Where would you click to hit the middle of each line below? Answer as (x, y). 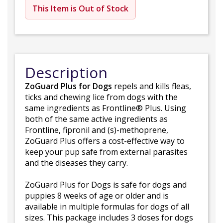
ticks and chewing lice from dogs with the (101, 97)
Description (66, 73)
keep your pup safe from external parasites (106, 152)
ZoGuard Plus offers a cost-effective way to (105, 141)
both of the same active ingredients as (96, 119)
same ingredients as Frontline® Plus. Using (106, 108)
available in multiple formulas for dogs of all (107, 207)
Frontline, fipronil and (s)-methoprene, (97, 130)
